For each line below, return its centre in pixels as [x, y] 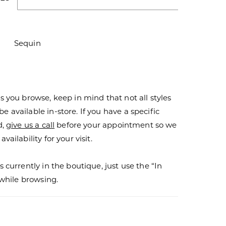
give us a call [31, 124]
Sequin [27, 43]
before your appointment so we [116, 124]
